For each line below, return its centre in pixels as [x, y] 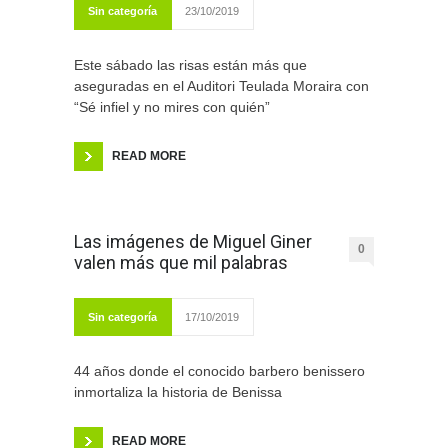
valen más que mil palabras [181, 263]
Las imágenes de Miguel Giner [193, 242]
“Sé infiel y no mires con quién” [172, 107]
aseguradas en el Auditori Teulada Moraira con [221, 86]
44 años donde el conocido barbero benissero [219, 371]
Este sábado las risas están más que [190, 65]
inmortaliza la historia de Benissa [178, 392]
